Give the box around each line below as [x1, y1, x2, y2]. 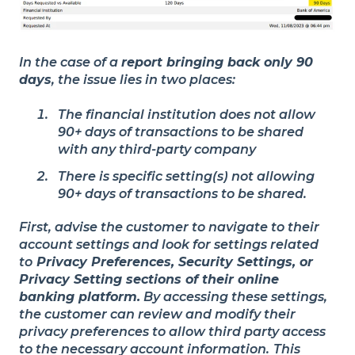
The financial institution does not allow [58, 107, 315, 123]
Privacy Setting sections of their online [19, 271, 279, 287]
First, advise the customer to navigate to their [19, 219, 319, 235]
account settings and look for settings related [19, 236, 319, 252]
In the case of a [19, 54, 121, 70]
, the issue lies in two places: [52, 71, 235, 87]
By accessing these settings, [140, 288, 327, 304]
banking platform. [19, 288, 140, 304]
